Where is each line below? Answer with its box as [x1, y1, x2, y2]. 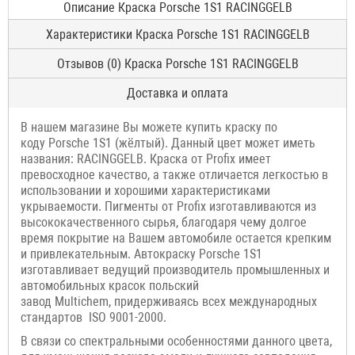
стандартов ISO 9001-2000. [21, 309, 166, 325]
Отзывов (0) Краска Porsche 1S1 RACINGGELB [56, 55, 299, 71]
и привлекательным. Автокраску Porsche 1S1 [21, 246, 262, 261]
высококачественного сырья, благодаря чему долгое [21, 214, 307, 230]
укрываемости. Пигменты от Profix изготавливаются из [21, 198, 316, 214]
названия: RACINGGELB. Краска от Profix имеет [21, 151, 271, 166]
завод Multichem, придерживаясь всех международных [21, 293, 317, 309]
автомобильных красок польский [21, 277, 199, 293]
